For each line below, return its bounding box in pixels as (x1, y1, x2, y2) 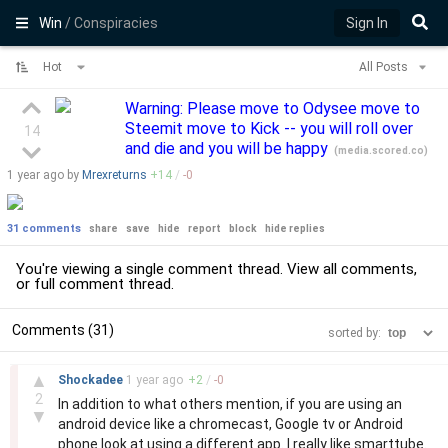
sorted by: (328, 326, 384, 340)
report (188, 223, 221, 234)
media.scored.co (338, 145, 424, 156)
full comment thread (34, 275, 171, 293)
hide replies (265, 223, 325, 234)
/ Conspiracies (65, 15, 159, 31)
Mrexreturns (82, 168, 147, 182)
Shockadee (58, 373, 126, 387)
